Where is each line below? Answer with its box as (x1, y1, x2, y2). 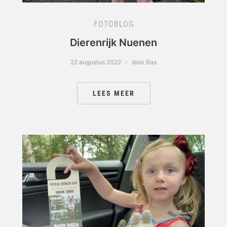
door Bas (132, 58, 157, 66)
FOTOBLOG (93, 19, 134, 29)
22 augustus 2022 (70, 58, 121, 66)
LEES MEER (92, 89, 135, 97)
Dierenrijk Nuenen (70, 36, 157, 49)
